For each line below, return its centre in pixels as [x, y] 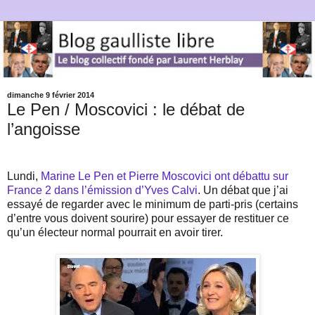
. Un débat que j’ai [243, 191]
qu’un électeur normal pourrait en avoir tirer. [115, 233]
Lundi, [24, 176]
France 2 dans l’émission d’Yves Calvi [102, 191]
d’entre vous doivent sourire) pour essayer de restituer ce [148, 219]
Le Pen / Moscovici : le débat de [126, 109]
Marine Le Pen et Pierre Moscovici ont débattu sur [165, 176]
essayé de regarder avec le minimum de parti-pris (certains [153, 205]
